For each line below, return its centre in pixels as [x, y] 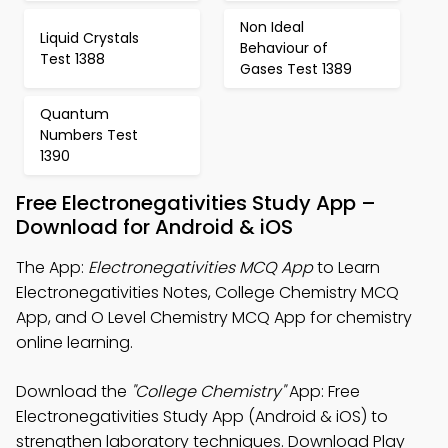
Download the [73, 391]
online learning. [74, 342]
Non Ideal [272, 27]
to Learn [346, 267]
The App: [52, 267]
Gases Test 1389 [296, 69]
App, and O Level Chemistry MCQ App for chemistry [214, 317]
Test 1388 [72, 58]
